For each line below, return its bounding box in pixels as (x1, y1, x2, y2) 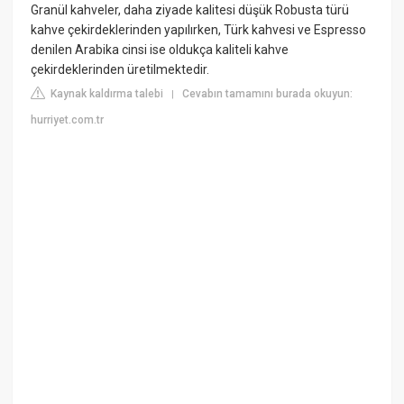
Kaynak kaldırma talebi (48, 87, 164, 101)
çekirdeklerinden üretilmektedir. (31, 62, 210, 78)
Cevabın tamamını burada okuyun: (182, 87, 353, 101)
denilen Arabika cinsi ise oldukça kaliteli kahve (31, 42, 289, 58)
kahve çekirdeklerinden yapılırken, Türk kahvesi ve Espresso (31, 23, 367, 38)
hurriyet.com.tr (31, 114, 105, 127)
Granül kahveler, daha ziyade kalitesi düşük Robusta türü (31, 3, 350, 18)
